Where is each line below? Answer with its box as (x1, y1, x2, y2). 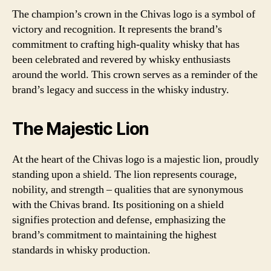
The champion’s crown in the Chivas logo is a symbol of (12, 7, 255, 21)
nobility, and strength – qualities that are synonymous (12, 183, 243, 197)
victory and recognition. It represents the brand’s (12, 22, 222, 36)
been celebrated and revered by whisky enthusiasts (12, 53, 230, 67)
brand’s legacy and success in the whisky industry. (12, 83, 229, 97)
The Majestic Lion (12, 119, 149, 139)
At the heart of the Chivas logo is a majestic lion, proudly (12, 152, 259, 166)
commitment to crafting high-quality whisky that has (12, 38, 240, 51)
